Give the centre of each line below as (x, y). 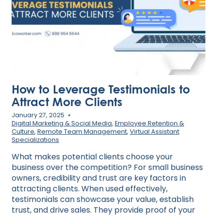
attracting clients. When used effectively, (90, 189)
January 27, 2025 (38, 115)
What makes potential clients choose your (92, 157)
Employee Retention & (149, 124)
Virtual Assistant (155, 132)
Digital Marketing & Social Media (62, 124)
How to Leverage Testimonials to (101, 89)
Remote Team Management (82, 132)
